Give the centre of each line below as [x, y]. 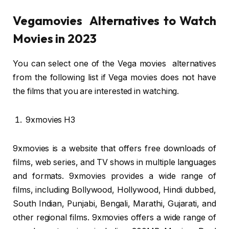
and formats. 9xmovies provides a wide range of [114, 176]
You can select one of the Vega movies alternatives [114, 64]
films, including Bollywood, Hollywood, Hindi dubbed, [114, 190]
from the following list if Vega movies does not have [114, 78]
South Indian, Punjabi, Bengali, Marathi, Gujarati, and [114, 203]
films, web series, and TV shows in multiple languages [114, 162]
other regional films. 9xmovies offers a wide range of [114, 217]
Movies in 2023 [55, 39]
